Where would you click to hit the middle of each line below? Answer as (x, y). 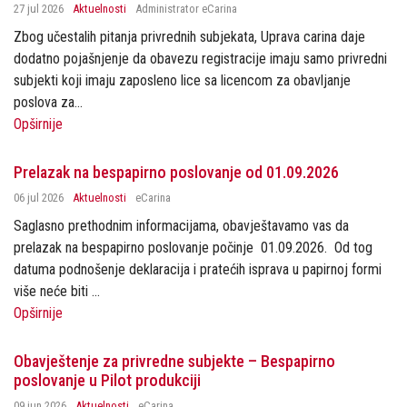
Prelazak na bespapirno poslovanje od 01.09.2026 (176, 172)
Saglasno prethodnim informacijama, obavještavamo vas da (181, 226)
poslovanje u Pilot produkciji (107, 380)
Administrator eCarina (186, 9)
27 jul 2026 (39, 9)
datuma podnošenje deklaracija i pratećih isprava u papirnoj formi (198, 269)
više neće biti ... (57, 291)
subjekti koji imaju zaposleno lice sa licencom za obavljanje (182, 80)
